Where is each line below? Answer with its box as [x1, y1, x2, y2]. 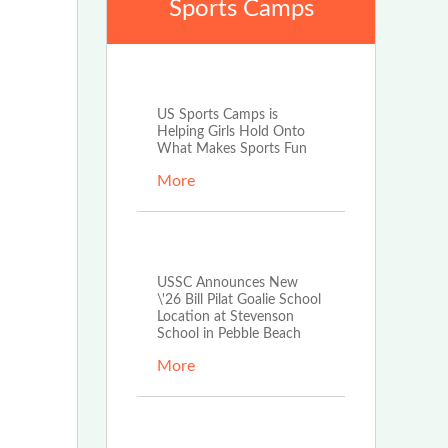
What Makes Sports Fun [157, 141, 307, 156]
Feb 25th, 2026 [157, 418, 319, 443]
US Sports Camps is [157, 107, 278, 122]
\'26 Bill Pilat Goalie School [157, 292, 321, 307]
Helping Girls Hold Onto [157, 124, 305, 139]
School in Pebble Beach [157, 326, 301, 341]
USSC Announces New [157, 275, 298, 290]
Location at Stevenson [157, 309, 294, 324]
